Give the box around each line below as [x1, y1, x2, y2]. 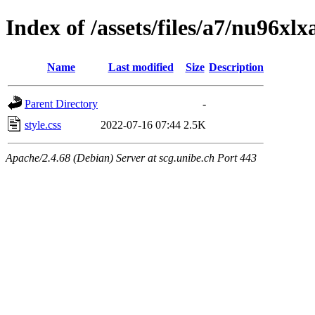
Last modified [108, 60, 174, 73]
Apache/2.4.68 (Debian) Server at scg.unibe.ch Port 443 [6, 151, 257, 164]
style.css [25, 118, 61, 131]
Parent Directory [25, 97, 98, 110]
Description [209, 60, 264, 73]
